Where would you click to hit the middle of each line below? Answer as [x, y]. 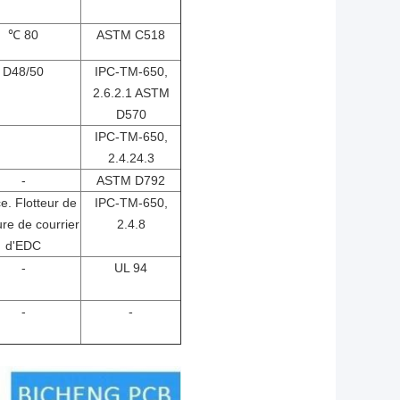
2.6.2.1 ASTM [131, 93]
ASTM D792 [131, 181]
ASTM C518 [131, 35]
